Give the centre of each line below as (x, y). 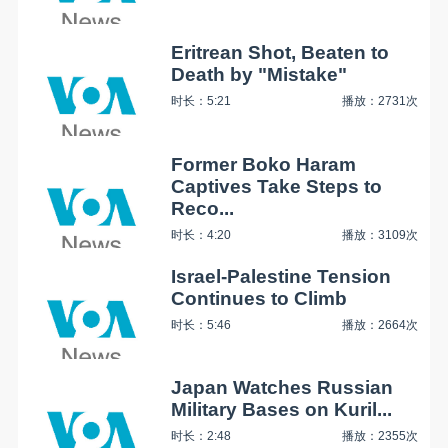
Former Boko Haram (264, 164)
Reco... (203, 208)
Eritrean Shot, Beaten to (280, 53)
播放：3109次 (380, 234)
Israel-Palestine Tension (281, 276)
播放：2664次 (380, 324)
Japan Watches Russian (282, 388)
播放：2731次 (380, 101)
